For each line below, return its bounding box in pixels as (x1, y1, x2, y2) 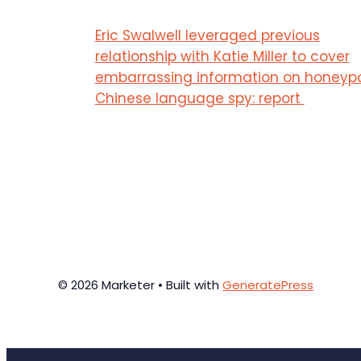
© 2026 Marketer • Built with (58, 276, 222, 293)
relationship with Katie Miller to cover (94, 46, 350, 66)
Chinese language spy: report (94, 88, 305, 108)
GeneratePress (222, 276, 313, 293)
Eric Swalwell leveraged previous (94, 25, 320, 45)
